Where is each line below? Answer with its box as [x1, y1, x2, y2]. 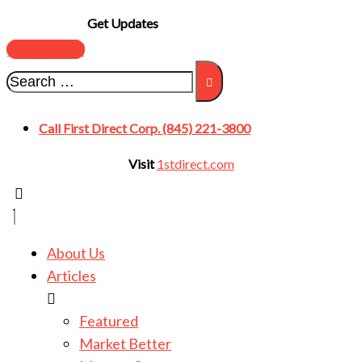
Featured [79, 312, 138, 330]
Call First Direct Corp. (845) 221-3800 [39, 120, 250, 136]
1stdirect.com [156, 156, 234, 171]
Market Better [79, 335, 171, 352]
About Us [47, 244, 105, 262]
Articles [47, 267, 96, 284]
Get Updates [86, 15, 158, 31]
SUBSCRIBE [7, 40, 84, 58]
